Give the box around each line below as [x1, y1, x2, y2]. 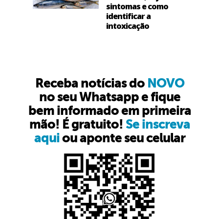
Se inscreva [125, 117, 190, 131]
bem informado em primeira [28, 103, 191, 118]
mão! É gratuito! [29, 117, 126, 131]
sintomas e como [106, 1, 168, 12]
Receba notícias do [35, 76, 147, 90]
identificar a [106, 11, 151, 22]
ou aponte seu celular [59, 131, 185, 145]
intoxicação [106, 21, 149, 31]
